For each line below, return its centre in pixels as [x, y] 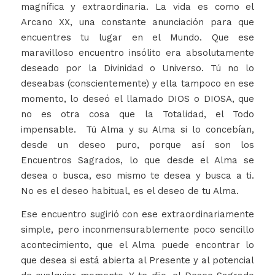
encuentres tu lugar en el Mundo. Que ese [137, 38]
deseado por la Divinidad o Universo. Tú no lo [137, 68]
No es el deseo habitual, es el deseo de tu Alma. [130, 191]
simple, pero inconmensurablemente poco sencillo [137, 230]
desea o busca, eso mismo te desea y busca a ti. [137, 176]
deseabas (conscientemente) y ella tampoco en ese [137, 84]
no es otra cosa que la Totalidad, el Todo [137, 114]
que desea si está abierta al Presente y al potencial [137, 261]
